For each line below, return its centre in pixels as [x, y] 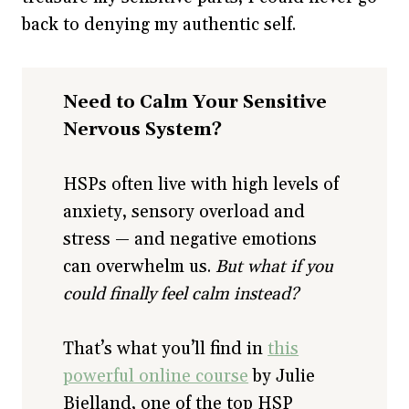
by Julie [282, 377]
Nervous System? [143, 130]
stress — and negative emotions [190, 240]
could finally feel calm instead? [181, 294]
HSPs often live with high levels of [201, 185]
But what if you [275, 267]
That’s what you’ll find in [166, 349]
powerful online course [156, 377]
